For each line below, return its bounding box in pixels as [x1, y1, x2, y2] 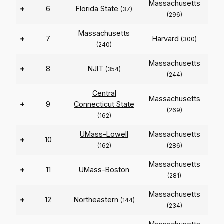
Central [92, 89, 116, 98]
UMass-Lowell [80, 130, 128, 139]
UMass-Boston [79, 165, 129, 174]
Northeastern [73, 195, 118, 204]
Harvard [152, 34, 179, 43]
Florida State [76, 4, 118, 13]
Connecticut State [74, 100, 134, 109]
